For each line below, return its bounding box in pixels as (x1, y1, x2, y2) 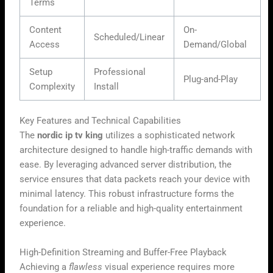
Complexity (29, 80, 76, 92)
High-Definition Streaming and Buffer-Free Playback (19, 246, 227, 258)
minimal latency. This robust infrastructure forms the (19, 188, 235, 200)
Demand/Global (183, 38, 247, 50)
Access (29, 38, 60, 50)
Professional (94, 66, 146, 77)
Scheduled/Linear (94, 31, 165, 43)
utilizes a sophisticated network (103, 130, 236, 141)
